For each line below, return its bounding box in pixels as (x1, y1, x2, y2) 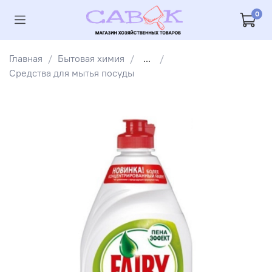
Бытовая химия (58, 52, 124, 64)
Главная (9, 52, 42, 64)
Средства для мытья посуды (9, 66, 134, 79)
